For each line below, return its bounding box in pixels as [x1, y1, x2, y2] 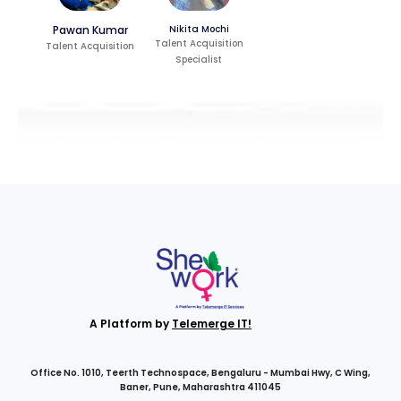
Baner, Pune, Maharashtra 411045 [120, 380, 281, 395]
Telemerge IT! [172, 316, 252, 332]
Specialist [175, 53, 223, 67]
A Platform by [90, 316, 172, 332]
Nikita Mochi [168, 22, 229, 37]
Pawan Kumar [52, 22, 128, 38]
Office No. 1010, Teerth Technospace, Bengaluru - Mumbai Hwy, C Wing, [30, 366, 371, 380]
